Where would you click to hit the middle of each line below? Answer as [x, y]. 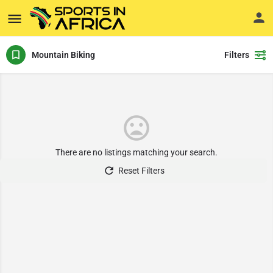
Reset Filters [141, 171]
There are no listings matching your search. [136, 152]
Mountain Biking [63, 55]
